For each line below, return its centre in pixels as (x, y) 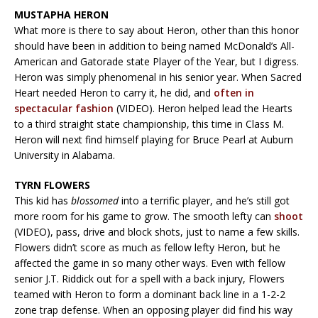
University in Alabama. (65, 155)
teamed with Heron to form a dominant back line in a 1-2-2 (150, 294)
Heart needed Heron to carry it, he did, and (114, 93)
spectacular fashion (64, 108)
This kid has (43, 201)
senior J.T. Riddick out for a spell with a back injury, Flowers (149, 279)
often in (234, 93)
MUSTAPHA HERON (61, 15)
